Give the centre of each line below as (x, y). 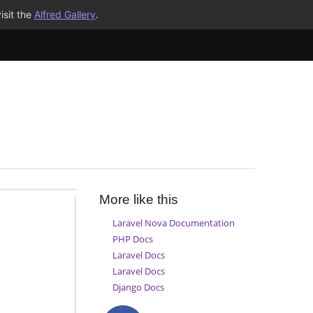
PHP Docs (132, 239)
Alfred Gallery (65, 14)
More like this (138, 200)
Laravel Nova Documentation (173, 223)
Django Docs (138, 287)
